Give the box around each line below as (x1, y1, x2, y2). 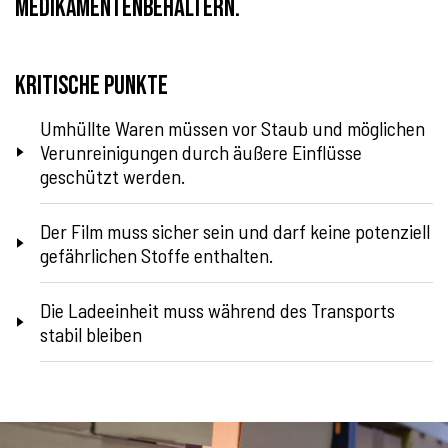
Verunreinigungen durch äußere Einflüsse (40, 140, 362, 164)
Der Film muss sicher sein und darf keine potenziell (40, 219, 430, 243)
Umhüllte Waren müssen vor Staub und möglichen (40, 116, 425, 140)
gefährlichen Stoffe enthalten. (40, 243, 273, 267)
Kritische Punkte (15, 71, 168, 102)
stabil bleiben (40, 322, 142, 346)
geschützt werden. (40, 164, 185, 188)
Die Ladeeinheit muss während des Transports (40, 298, 395, 322)
